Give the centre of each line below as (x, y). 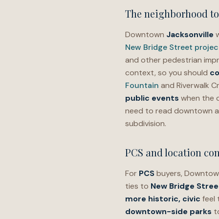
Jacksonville (190, 34)
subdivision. (146, 123)
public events (152, 98)
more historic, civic (163, 199)
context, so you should (167, 73)
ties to (138, 186)
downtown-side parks (168, 211)
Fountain (142, 85)
